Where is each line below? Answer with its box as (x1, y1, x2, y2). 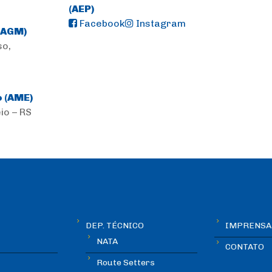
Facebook (76, 18, 125, 30)
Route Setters (97, 257, 155, 268)
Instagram (133, 18, 186, 30)
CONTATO (225, 242, 264, 253)
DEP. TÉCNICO (86, 220, 144, 231)
